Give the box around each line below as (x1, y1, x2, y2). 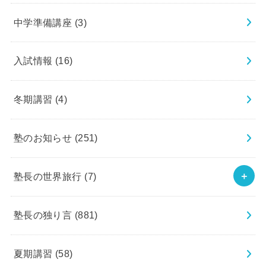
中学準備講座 (13, 17, 75, 28)
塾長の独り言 (13, 210, 75, 221)
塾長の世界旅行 (13, 171, 85, 182)
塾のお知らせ (13, 132, 75, 144)
